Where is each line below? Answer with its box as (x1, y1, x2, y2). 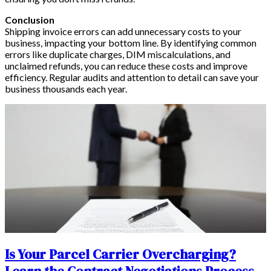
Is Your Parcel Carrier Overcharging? (5, 245, 236, 264)
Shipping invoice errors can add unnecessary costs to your (5, 25, 241, 38)
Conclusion (5, 14, 54, 26)
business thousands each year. (5, 83, 127, 95)
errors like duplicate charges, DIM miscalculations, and (5, 48, 230, 60)
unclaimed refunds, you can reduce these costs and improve (5, 60, 247, 72)
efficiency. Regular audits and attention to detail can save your (5, 71, 259, 83)
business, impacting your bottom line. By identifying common (5, 37, 256, 49)
